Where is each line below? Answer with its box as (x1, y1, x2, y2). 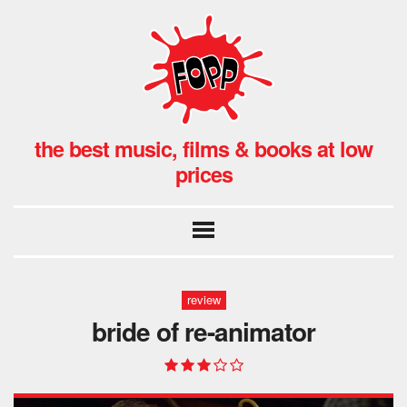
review (186, 291, 221, 309)
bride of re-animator (92, 312, 315, 350)
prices (174, 158, 233, 189)
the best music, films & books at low (35, 133, 372, 164)
